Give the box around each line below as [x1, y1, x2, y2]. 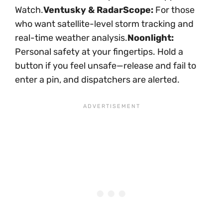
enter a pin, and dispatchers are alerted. [15, 74, 180, 86]
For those [153, 4, 195, 16]
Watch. [15, 4, 43, 16]
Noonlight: [127, 32, 174, 44]
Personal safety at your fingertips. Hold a [15, 46, 183, 58]
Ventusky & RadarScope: [43, 4, 153, 16]
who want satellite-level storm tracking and [15, 18, 194, 30]
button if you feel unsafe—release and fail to [15, 60, 196, 72]
